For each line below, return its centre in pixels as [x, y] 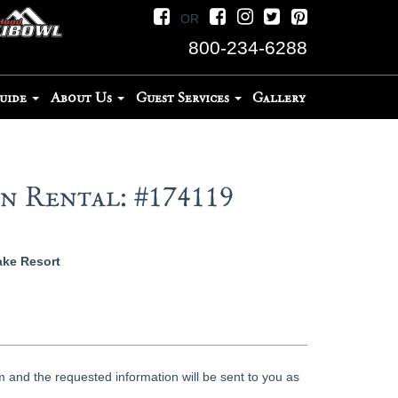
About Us [83, 97]
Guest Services [184, 97]
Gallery [279, 97]
